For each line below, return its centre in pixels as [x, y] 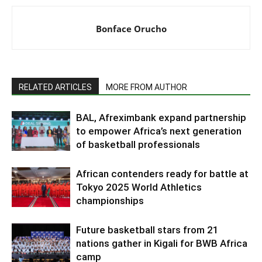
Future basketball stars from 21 [147, 230]
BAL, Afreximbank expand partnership [161, 117]
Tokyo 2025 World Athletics [139, 187]
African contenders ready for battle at [162, 173]
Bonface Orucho [131, 28]
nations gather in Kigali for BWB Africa [162, 243]
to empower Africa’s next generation [159, 131]
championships [110, 200]
